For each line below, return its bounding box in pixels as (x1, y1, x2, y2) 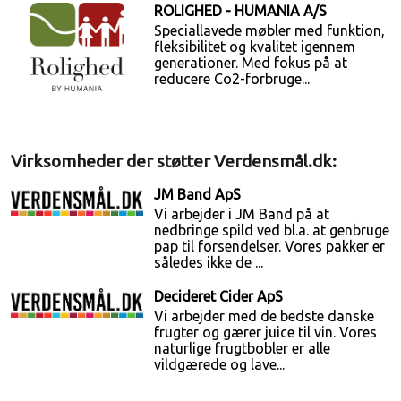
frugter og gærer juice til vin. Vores (154, 324, 378, 341)
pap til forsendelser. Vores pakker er (154, 238, 386, 255)
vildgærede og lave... (154, 356, 286, 373)
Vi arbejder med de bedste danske (154, 308, 375, 325)
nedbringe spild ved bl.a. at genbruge (154, 222, 390, 239)
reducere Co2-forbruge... (154, 71, 311, 88)
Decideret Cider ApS (154, 288, 284, 305)
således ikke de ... (154, 254, 264, 271)
